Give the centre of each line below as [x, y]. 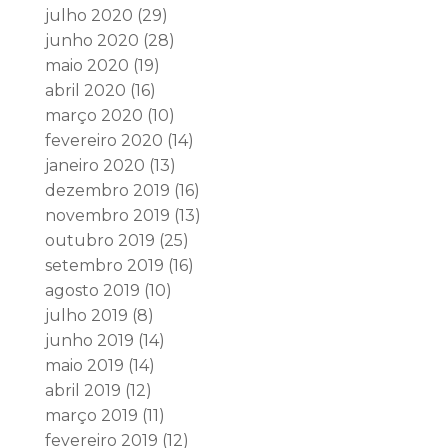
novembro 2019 [107, 215]
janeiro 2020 [94, 165]
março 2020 [93, 115]
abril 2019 [82, 390]
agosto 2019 [92, 290]
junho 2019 [89, 340]
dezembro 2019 [107, 190]
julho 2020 [88, 15]
